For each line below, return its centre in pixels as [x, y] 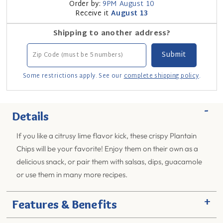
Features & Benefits [65, 204]
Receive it [93, 14]
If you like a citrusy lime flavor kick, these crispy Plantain [107, 135]
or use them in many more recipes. [72, 174]
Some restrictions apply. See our [73, 76]
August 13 [129, 14]
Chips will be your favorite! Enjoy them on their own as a [108, 148]
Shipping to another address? [112, 33]
